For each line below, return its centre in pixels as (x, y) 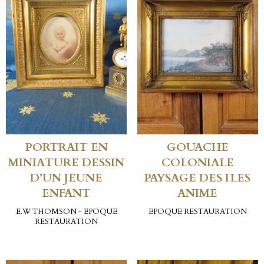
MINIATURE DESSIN (67, 163)
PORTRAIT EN (66, 148)
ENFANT (67, 194)
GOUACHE (197, 148)
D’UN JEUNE (67, 178)
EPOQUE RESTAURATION (197, 211)
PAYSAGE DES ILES (198, 178)
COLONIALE (197, 163)
